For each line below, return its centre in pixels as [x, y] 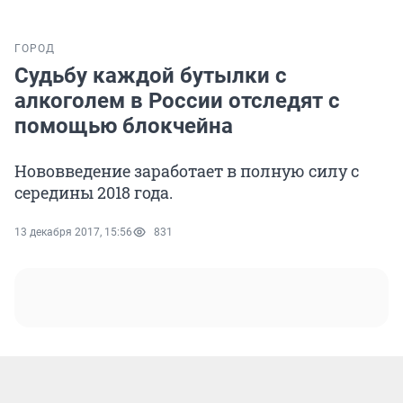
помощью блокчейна [124, 126]
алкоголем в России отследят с [177, 101]
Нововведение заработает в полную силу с [187, 171]
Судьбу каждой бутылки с [151, 76]
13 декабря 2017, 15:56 [73, 233]
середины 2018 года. [94, 193]
